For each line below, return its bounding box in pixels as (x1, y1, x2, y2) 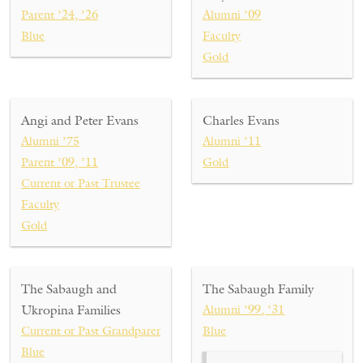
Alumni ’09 (203, 6, 262, 23)
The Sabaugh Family (203, 280, 314, 297)
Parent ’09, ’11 (21, 154, 98, 170)
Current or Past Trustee (21, 175, 140, 191)
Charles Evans (203, 112, 280, 129)
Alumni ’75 (21, 133, 79, 149)
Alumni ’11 (203, 133, 262, 149)
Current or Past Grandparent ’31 (21, 322, 187, 339)
